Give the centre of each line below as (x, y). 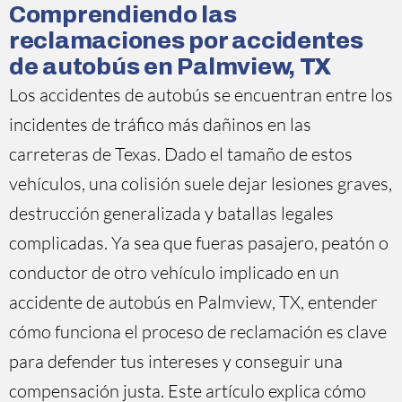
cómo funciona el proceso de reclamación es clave (198, 332)
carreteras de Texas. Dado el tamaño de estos (181, 154)
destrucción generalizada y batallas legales (171, 213)
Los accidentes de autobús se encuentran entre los (201, 95)
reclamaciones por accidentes (186, 40)
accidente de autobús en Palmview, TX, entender (193, 302)
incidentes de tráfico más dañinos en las (160, 124)
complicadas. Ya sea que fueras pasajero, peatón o (199, 243)
